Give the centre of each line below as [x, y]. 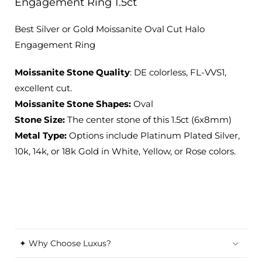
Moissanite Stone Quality [72, 72]
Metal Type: [42, 135]
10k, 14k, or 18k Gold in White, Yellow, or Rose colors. [125, 151]
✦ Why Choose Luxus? [65, 243]
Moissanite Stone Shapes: [74, 104]
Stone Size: [40, 120]
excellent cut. [43, 88]
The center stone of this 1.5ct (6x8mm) [148, 120]
